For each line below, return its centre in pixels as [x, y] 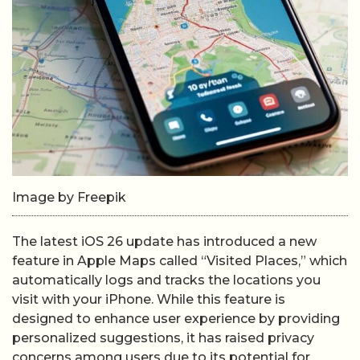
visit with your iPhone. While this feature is [149, 299]
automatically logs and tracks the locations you [166, 280]
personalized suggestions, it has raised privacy [163, 338]
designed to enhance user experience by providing [176, 319]
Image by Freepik [69, 197]
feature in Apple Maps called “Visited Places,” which [180, 261]
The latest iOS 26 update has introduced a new [164, 241]
